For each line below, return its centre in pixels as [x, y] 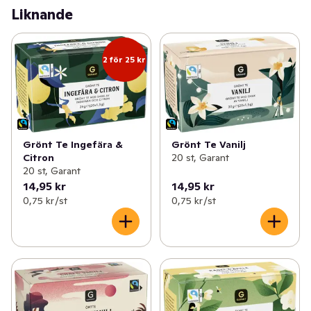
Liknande [42, 14]
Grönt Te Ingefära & [73, 144]
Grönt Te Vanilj [208, 144]
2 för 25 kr [124, 59]
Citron [39, 157]
